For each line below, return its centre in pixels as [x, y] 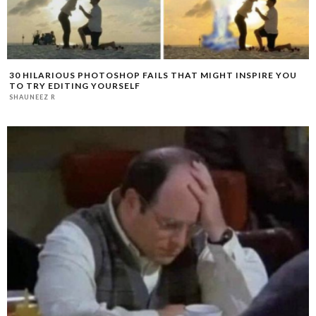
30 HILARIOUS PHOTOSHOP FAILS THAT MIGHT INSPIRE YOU [153, 75]
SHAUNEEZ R [32, 97]
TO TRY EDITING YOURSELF [75, 85]
